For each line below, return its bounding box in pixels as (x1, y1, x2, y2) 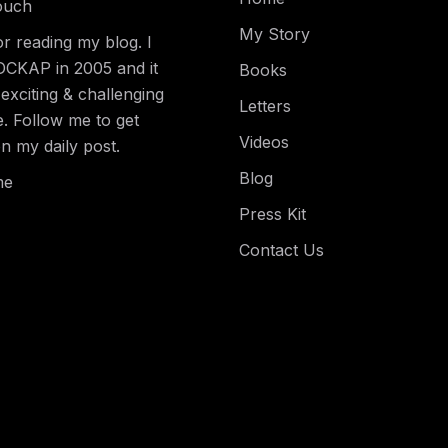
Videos (239, 132, 289, 152)
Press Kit (239, 204, 306, 224)
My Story (239, 24, 310, 44)
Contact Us (239, 240, 324, 260)
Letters (239, 96, 291, 116)
